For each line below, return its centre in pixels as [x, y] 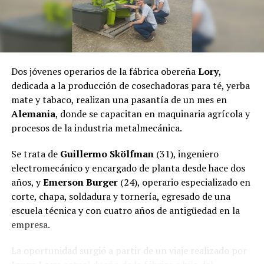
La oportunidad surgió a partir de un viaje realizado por [129, 251]
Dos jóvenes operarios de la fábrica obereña [104, 72]
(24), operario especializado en [184, 182]
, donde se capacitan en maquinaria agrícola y [152, 114]
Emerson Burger [80, 182]
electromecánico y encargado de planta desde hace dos [128, 168]
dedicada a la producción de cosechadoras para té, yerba [130, 86]
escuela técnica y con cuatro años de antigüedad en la [125, 211]
